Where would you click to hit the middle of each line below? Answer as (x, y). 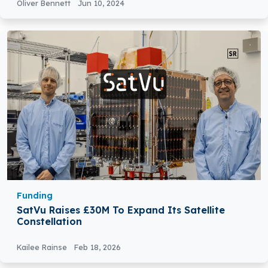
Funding (35, 196)
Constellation (49, 222)
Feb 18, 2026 (98, 247)
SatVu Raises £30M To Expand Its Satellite (121, 210)
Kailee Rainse (43, 247)
